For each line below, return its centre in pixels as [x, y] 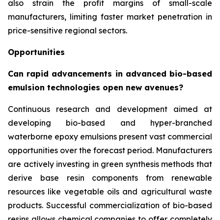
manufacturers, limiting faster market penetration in [110, 17]
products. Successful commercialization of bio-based [110, 206]
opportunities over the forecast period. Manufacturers [110, 151]
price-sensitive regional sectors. [68, 31]
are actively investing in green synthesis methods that [110, 164]
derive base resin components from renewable [110, 178]
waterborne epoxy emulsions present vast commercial [110, 137]
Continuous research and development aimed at [110, 109]
